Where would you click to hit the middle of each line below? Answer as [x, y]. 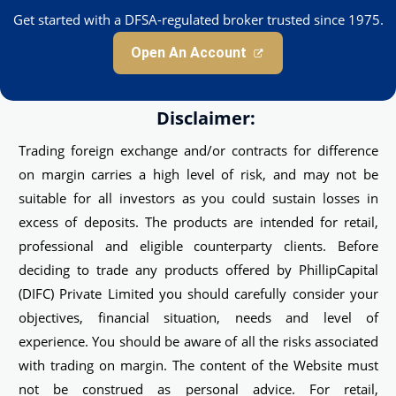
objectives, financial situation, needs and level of [198, 318]
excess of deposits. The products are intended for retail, [198, 222]
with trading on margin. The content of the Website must [198, 366]
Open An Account [189, 53]
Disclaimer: [206, 118]
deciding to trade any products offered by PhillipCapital [198, 270]
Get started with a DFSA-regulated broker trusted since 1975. [198, 20]
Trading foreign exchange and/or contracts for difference [198, 151]
